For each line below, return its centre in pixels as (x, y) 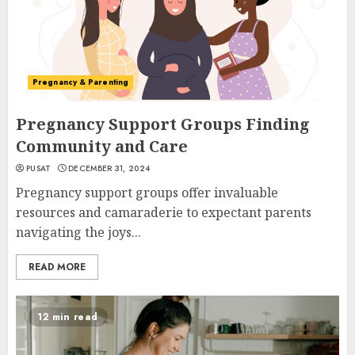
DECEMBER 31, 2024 (109, 168)
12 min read (68, 317)
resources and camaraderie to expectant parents (164, 212)
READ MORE (57, 267)
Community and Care (102, 146)
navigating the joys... (78, 232)
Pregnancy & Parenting (81, 82)
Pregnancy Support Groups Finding (163, 124)
